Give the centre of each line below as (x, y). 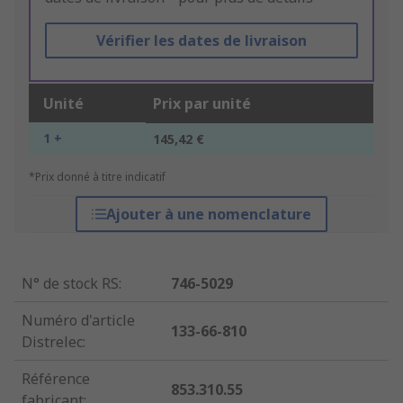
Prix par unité (202, 104)
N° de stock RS (70, 284)
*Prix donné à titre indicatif (97, 177)
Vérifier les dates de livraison (201, 41)
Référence (56, 379)
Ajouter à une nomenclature (208, 215)
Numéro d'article (78, 321)
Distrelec (52, 342)
